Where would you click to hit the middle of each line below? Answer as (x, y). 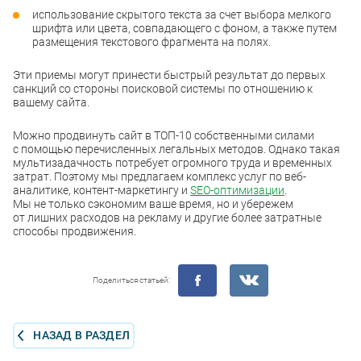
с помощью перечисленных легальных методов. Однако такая (176, 149)
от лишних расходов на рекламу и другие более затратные (167, 217)
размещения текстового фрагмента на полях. (151, 41)
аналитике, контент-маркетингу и (102, 190)
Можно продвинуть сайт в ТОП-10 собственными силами (164, 135)
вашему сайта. (51, 102)
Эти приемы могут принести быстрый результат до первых (169, 75)
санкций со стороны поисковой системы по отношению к (163, 88)
